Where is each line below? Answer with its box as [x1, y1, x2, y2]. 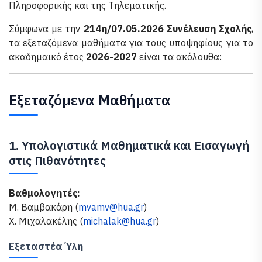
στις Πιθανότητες [9, 153, 106, 168]
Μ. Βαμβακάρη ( [9, 201, 78, 213]
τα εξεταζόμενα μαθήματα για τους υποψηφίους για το [9, 37, 253, 49]
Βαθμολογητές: [9, 187, 80, 199]
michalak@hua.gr [83, 215, 156, 227]
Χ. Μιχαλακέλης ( [9, 215, 83, 227]
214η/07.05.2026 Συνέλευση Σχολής [83, 23, 252, 35]
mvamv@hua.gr [78, 201, 144, 213]
